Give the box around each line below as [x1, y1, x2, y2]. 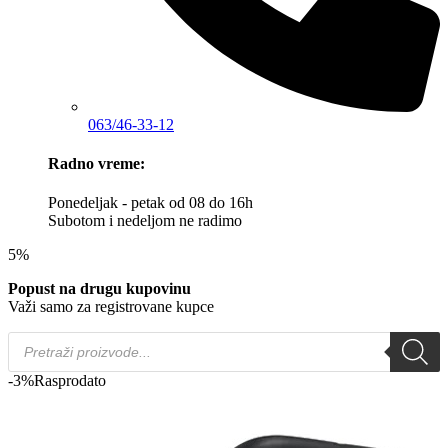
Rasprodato [34, 372, 106, 390]
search [8, 347, 48, 365]
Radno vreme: [48, 154, 145, 172]
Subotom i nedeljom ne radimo [48, 212, 242, 230]
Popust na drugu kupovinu [8, 280, 191, 298]
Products [8, 331, 63, 349]
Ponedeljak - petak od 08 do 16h [48, 194, 253, 212]
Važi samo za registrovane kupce [8, 298, 214, 316]
